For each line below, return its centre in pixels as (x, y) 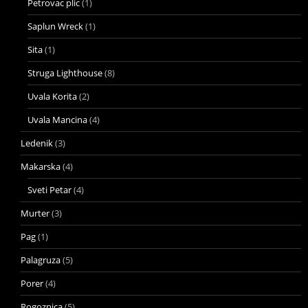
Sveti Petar (49, 189)
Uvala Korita (52, 96)
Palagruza (41, 260)
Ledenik (37, 143)
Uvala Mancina (57, 119)
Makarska (41, 166)
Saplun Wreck (55, 26)
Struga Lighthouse (65, 73)
